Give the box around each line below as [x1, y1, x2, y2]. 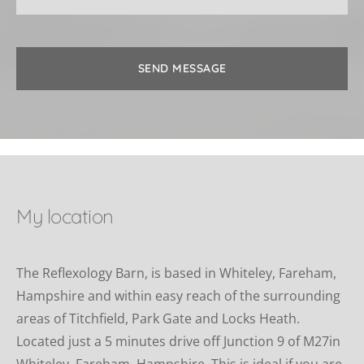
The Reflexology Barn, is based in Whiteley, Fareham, [16, 263, 336, 282]
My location [16, 203, 114, 228]
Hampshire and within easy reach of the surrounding [16, 286, 340, 305]
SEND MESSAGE [137, 60, 227, 76]
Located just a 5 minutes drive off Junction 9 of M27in [16, 331, 340, 350]
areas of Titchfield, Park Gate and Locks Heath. [16, 309, 300, 327]
